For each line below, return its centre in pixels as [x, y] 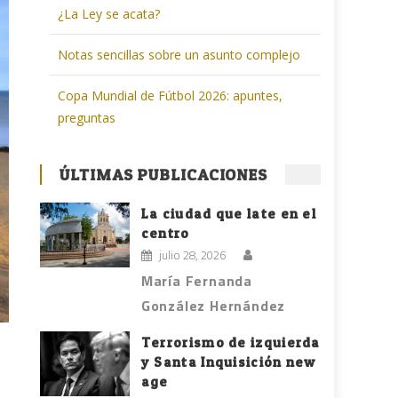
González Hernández [213, 306]
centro [165, 234]
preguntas [87, 118]
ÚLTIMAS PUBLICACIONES [164, 175]
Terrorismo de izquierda [231, 343]
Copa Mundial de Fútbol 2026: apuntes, [171, 96]
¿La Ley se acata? [109, 14]
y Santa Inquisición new [228, 362]
